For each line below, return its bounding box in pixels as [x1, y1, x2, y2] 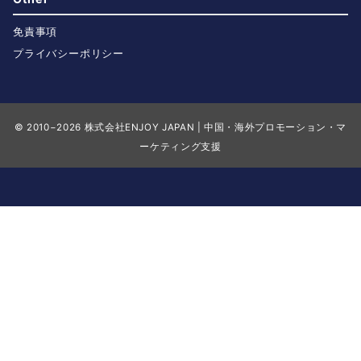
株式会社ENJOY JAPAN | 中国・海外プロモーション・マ [84, 122, 347, 133]
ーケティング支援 [139, 141, 222, 152]
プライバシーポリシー [13, 47, 124, 60]
